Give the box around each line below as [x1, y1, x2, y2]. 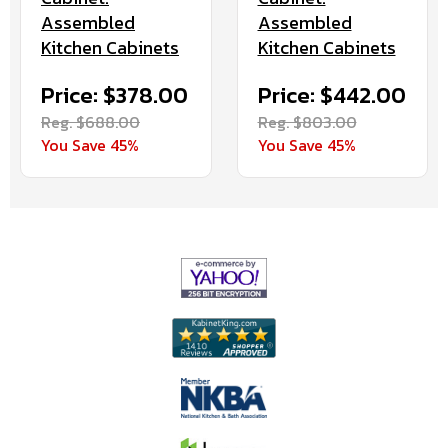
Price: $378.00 [41, 79, 188, 113]
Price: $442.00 [257, 79, 406, 113]
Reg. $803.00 [257, 110, 357, 135]
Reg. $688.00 [41, 110, 140, 135]
